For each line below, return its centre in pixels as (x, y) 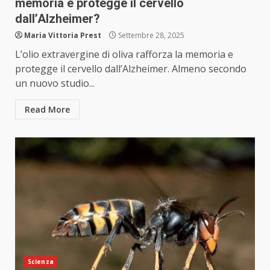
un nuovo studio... (55, 83)
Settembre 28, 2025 (150, 36)
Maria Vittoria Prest (63, 36)
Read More (47, 110)
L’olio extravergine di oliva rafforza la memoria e (124, 55)
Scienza (41, 262)
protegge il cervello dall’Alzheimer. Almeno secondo (131, 69)
